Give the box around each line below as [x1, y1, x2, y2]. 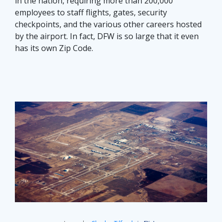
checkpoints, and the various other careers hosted [15, 18, 202, 30]
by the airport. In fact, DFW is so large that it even [15, 30, 199, 42]
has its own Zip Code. [15, 42, 93, 54]
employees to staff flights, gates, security [15, 6, 167, 18]
